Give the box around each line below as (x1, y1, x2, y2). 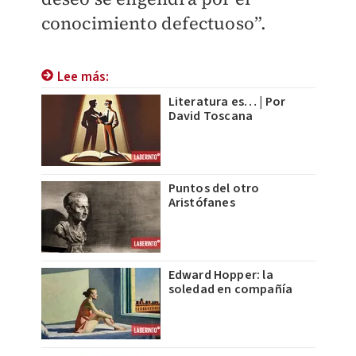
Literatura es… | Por (168, 93, 286, 111)
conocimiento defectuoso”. (41, 11, 267, 36)
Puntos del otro (168, 180, 260, 198)
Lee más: (56, 68, 110, 87)
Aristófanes (168, 194, 235, 212)
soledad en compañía (168, 281, 293, 299)
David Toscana (168, 107, 253, 126)
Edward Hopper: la (168, 266, 273, 284)
